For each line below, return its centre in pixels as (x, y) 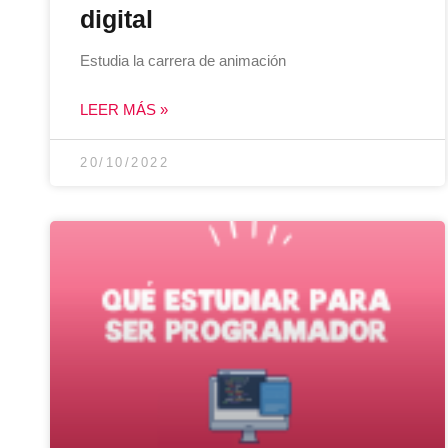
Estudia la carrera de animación (183, 60)
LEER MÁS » (124, 109)
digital (116, 18)
